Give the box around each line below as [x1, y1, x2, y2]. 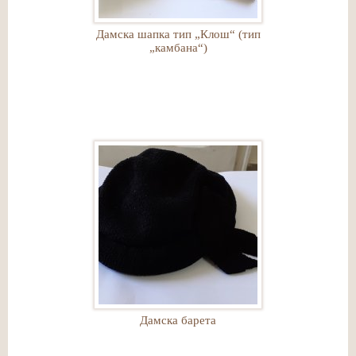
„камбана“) [149, 41, 207, 54]
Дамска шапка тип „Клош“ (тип [95, 28, 261, 41]
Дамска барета [140, 314, 216, 327]
